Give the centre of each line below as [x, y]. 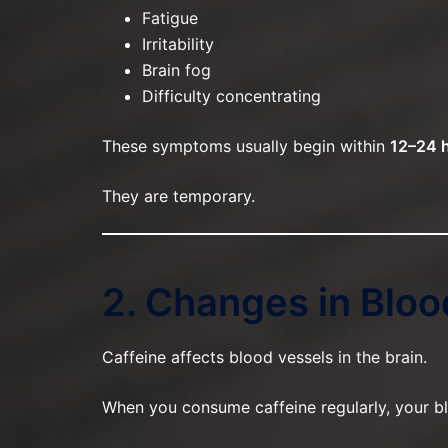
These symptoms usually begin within [246, 145]
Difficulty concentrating [231, 95]
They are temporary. [178, 195]
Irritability [178, 43]
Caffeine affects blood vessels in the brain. [264, 357]
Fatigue [170, 17]
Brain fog [176, 69]
